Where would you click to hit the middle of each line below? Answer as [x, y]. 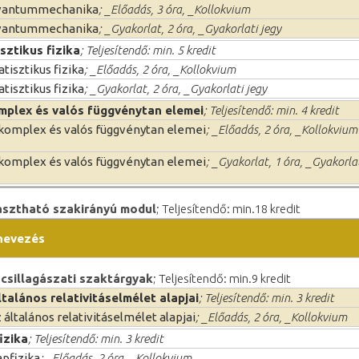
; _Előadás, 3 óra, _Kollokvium [174, 9]
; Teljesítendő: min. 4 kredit [271, 110]
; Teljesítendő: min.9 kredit [222, 278]
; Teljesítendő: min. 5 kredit [148, 50]
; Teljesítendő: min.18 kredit [228, 208]
